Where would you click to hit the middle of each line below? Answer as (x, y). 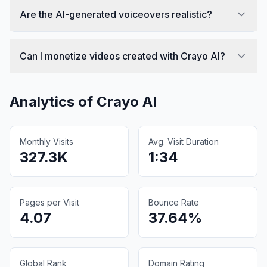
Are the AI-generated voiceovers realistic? (116, 14)
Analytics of (53, 101)
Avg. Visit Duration (184, 141)
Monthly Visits (46, 141)
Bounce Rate (174, 202)
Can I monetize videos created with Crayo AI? (122, 56)
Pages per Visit (49, 202)
